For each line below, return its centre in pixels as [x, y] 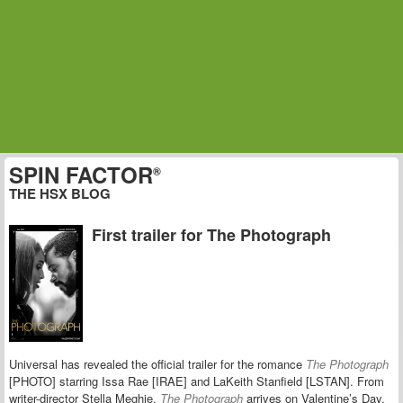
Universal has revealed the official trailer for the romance [157, 364]
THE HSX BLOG [60, 193]
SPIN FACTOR [81, 175]
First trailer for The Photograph [211, 235]
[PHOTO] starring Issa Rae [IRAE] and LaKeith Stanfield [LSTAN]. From [197, 381]
